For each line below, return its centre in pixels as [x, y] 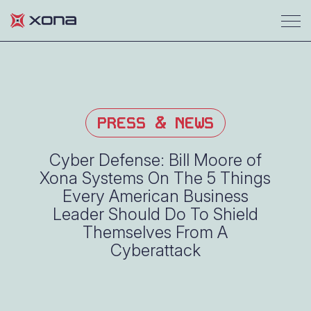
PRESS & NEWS [155, 123]
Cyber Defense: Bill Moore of [155, 160]
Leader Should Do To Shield [155, 214]
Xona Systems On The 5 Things [155, 178]
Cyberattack [155, 250]
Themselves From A [155, 232]
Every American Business [155, 196]
